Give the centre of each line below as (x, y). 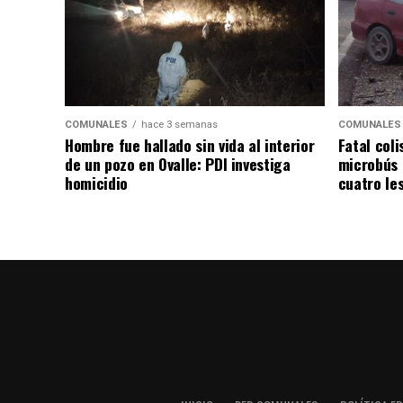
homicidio (96, 182)
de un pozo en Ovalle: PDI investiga (178, 163)
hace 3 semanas (179, 124)
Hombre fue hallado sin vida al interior (190, 144)
